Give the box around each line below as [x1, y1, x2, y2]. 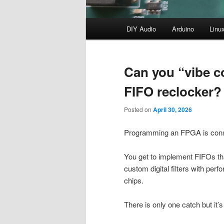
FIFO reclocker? [124, 82, 221, 101]
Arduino [171, 24, 194, 34]
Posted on [124, 105, 153, 114]
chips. [124, 174, 143, 185]
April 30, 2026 [153, 105, 192, 114]
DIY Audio [126, 24, 156, 34]
